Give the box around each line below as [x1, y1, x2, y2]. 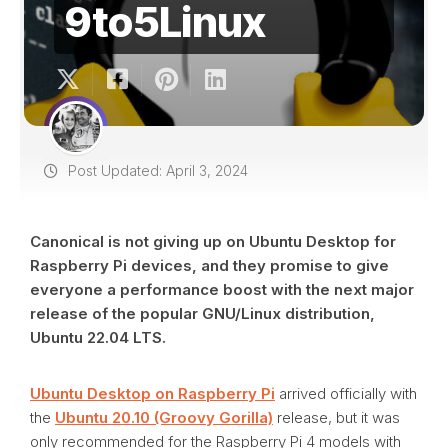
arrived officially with [275, 384, 417, 403]
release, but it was [273, 408, 400, 427]
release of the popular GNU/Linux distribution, [30, 304, 375, 323]
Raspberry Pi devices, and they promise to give [30, 256, 389, 275]
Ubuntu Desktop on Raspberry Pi [30, 384, 275, 403]
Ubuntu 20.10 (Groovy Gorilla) [55, 408, 273, 427]
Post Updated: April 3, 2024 [64, 162, 248, 179]
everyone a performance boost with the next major [30, 280, 414, 299]
